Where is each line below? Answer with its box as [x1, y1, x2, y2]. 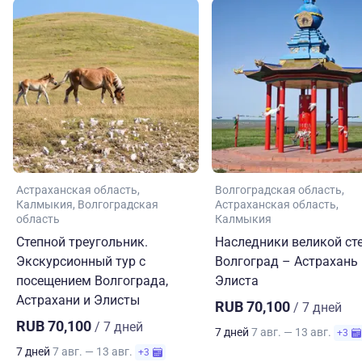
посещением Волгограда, [16, 273, 168, 289]
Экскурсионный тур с [16, 254, 145, 270]
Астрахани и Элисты [16, 293, 140, 309]
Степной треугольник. [16, 234, 148, 250]
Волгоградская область [215, 183, 342, 197]
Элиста [215, 273, 259, 289]
